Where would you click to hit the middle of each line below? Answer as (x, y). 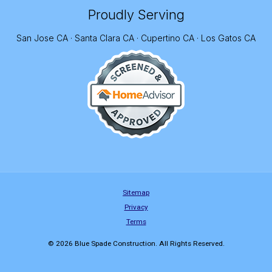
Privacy (136, 207)
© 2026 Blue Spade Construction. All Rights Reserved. (136, 244)
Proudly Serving (136, 15)
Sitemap (136, 193)
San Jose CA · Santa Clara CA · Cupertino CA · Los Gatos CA (136, 38)
